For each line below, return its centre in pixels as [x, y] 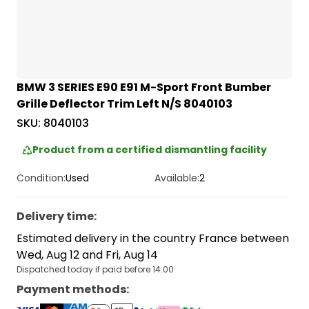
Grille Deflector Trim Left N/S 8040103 [124, 104]
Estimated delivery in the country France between [153, 239]
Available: [177, 178]
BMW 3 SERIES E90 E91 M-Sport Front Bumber [144, 88]
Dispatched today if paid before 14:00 [95, 270]
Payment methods [71, 290]
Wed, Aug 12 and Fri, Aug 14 [87, 255]
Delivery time [55, 217]
